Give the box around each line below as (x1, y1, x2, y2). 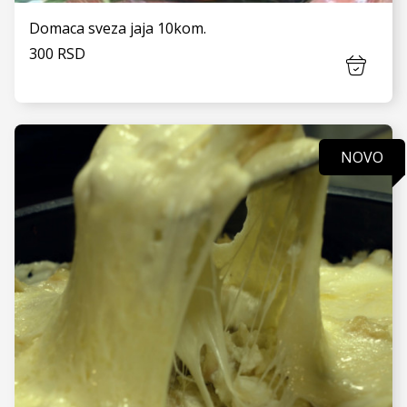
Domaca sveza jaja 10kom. (29, 18, 206, 38)
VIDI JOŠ (175, 182, 232, 202)
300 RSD (29, 44, 85, 64)
